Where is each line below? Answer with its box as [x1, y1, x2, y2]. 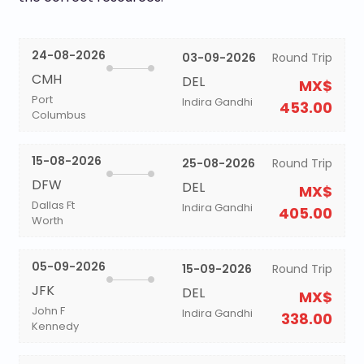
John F [31, 303, 65, 318]
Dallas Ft [31, 197, 75, 213]
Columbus [31, 107, 86, 123]
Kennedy [31, 318, 79, 334]
